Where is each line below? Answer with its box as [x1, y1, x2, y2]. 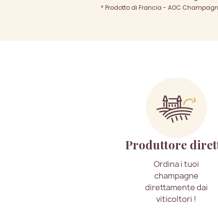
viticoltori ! [156, 194, 196, 204]
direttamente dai [145, 182, 208, 193]
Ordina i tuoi [153, 159, 199, 169]
